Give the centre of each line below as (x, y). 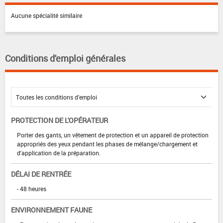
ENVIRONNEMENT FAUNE (52, 210)
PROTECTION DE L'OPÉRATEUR (59, 120)
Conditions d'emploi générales (65, 58)
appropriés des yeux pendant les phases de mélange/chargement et (107, 144)
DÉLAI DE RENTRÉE (41, 174)
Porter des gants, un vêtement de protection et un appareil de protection (113, 135)
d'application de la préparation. (59, 153)
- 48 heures (32, 188)
